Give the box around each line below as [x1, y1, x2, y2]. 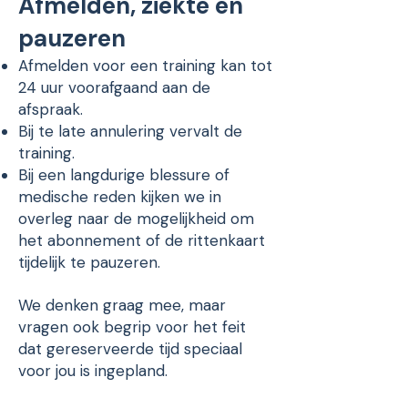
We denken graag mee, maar [18, 295, 226, 315]
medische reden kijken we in [18, 187, 221, 207]
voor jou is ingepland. [18, 361, 168, 381]
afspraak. [18, 99, 83, 119]
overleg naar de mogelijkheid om [18, 209, 254, 229]
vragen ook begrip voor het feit [18, 317, 246, 337]
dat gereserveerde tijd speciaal [18, 339, 242, 359]
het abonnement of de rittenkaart [18, 230, 265, 250]
